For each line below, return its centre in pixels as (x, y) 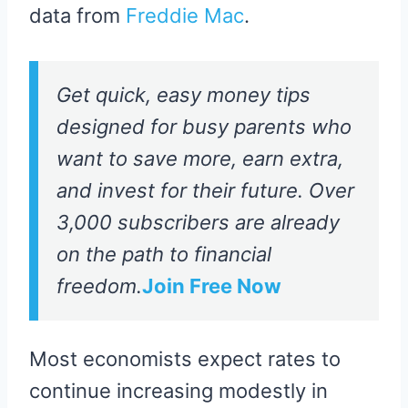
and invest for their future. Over (205, 191)
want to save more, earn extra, (200, 159)
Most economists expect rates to (185, 359)
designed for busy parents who (204, 127)
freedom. (99, 286)
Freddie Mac (185, 16)
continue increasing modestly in (178, 391)
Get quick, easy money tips (184, 95)
